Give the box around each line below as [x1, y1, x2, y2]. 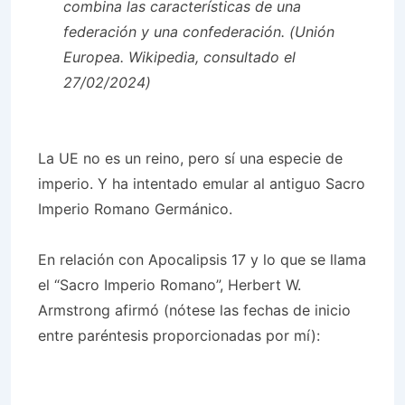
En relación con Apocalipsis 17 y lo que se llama [38, 250, 366, 268]
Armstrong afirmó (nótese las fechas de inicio [38, 301, 351, 319]
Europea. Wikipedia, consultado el [63, 48, 296, 66]
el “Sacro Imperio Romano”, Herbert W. [38, 276, 301, 294]
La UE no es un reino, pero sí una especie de [38, 149, 343, 167]
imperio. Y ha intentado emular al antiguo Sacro [38, 174, 365, 193]
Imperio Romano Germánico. [38, 200, 232, 218]
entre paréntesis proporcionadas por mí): [38, 326, 320, 344]
